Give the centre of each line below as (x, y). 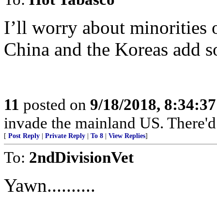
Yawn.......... (50, 185)
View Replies (127, 136)
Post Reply (24, 136)
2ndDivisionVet (81, 157)
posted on (55, 104)
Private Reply (65, 136)
